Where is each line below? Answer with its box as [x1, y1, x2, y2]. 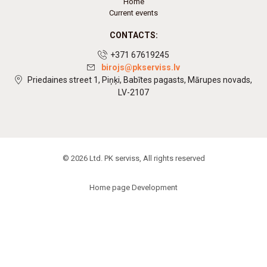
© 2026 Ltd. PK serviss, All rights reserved [62, 154, 205, 163]
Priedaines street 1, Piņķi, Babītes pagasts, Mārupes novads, [27, 75, 252, 85]
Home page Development [89, 183, 178, 192]
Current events [109, 8, 158, 17]
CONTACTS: [109, 30, 158, 40]
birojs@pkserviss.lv [101, 63, 180, 72]
